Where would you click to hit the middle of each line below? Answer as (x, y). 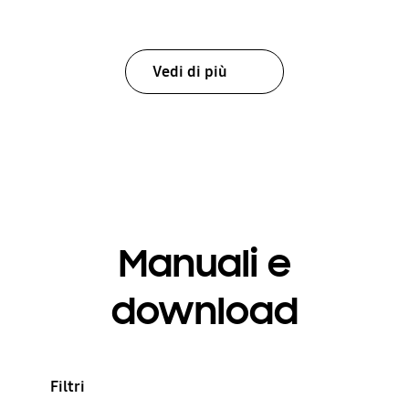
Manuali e (204, 263)
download (204, 311)
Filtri (67, 387)
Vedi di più (189, 71)
